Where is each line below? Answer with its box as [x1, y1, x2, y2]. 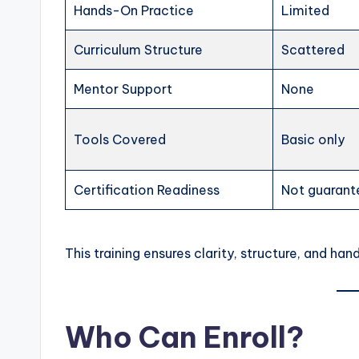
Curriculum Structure [74, 42, 204, 58]
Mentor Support [74, 81, 173, 98]
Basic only [281, 131, 345, 148]
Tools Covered [74, 131, 167, 148]
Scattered [281, 42, 345, 58]
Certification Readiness [74, 182, 220, 199]
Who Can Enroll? [65, 319, 304, 357]
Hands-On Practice [74, 2, 195, 19]
